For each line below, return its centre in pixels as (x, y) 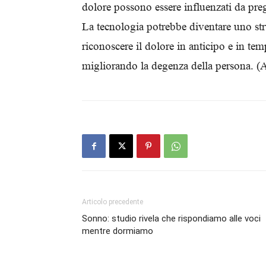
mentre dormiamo (118, 231)
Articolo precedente (113, 202)
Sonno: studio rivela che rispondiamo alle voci (171, 218)
